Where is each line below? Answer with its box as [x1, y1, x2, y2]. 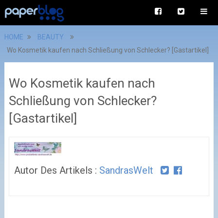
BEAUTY [37, 33, 64, 41]
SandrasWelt [99, 164, 153, 177]
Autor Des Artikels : [14, 164, 99, 177]
